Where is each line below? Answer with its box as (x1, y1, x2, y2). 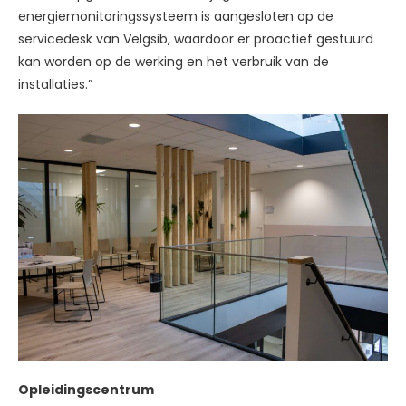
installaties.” (18, 74, 92, 93)
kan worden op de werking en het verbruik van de (18, 52, 329, 71)
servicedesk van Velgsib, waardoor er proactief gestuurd (18, 29, 373, 48)
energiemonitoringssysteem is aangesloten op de (18, 6, 333, 25)
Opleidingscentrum (18, 380, 154, 399)
